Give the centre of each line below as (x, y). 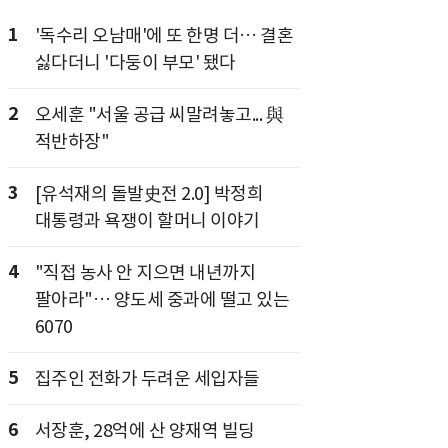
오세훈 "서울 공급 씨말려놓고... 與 (158, 114)
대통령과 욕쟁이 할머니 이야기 (147, 220)
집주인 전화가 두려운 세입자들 (147, 378)
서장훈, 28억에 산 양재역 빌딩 (144, 430)
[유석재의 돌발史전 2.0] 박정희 (148, 193)
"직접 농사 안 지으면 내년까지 (144, 272)
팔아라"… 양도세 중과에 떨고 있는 (161, 299)
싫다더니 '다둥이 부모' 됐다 (135, 62)
